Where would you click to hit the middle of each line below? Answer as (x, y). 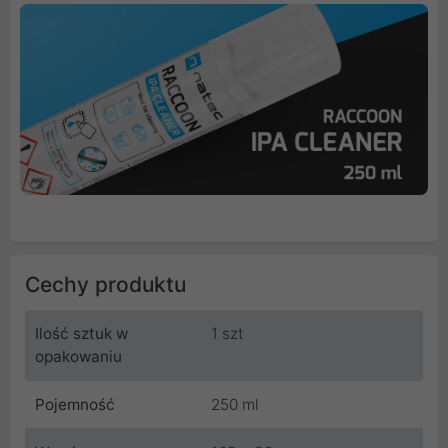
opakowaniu (78, 356)
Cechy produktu (105, 284)
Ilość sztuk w (81, 333)
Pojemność (75, 404)
